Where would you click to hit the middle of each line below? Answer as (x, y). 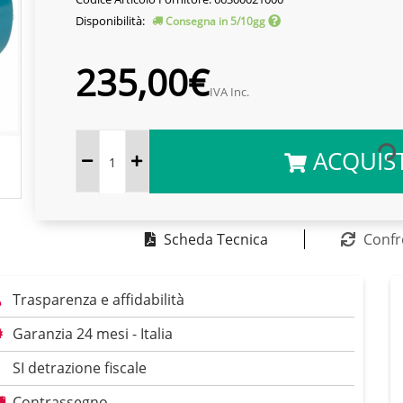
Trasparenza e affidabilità (99, 299)
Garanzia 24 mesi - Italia (93, 333)
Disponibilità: (111, 21)
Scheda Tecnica (215, 239)
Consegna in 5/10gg (215, 21)
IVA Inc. (229, 92)
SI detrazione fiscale (80, 367)
